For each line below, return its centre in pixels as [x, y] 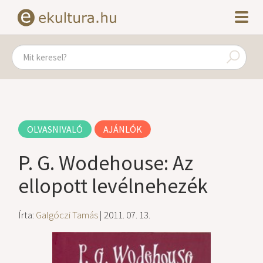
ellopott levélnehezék [113, 186]
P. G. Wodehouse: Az [106, 163]
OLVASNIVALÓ [55, 129]
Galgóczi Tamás [67, 215]
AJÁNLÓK [123, 129]
